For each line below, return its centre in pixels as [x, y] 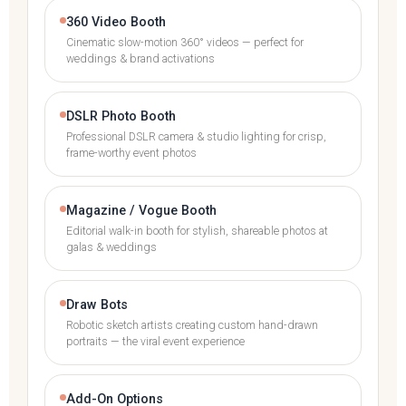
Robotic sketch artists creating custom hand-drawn [192, 325]
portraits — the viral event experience [155, 341]
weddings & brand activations [140, 58]
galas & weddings [111, 247]
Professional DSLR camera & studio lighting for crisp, [196, 136]
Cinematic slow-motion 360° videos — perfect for [185, 42]
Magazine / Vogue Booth [141, 210]
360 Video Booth [116, 22]
